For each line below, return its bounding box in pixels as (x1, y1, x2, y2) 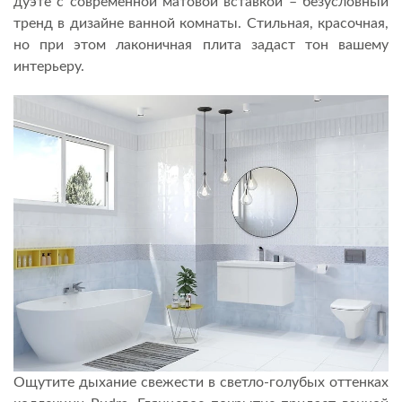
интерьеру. (13, 59, 84, 74)
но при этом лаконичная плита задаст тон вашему (13, 38, 389, 53)
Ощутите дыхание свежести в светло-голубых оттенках (13, 374, 389, 389)
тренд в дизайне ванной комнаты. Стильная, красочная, (13, 16, 389, 31)
